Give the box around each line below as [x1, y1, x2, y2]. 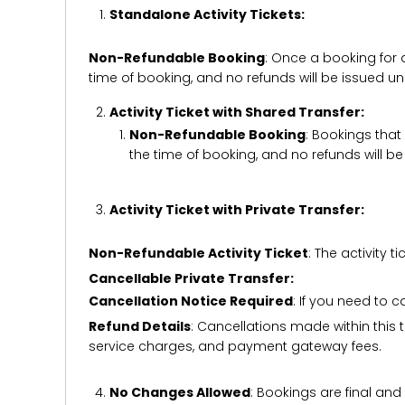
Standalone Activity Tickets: [108, 5, 305, 24]
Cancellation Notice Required [89, 292, 293, 310]
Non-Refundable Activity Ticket [89, 244, 308, 262]
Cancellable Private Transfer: [89, 269, 294, 287]
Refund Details [89, 317, 191, 335]
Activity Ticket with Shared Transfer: [108, 103, 364, 121]
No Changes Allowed [108, 383, 250, 401]
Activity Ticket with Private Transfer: [108, 201, 364, 219]
